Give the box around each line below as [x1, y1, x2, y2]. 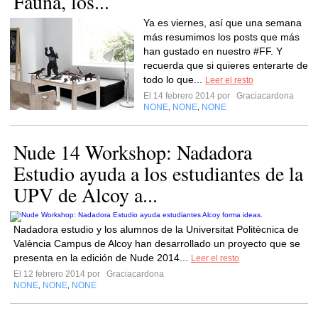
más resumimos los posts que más [143, 31, 300, 43]
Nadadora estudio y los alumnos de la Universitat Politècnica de [13, 224, 299, 235]
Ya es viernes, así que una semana [143, 17, 302, 28]
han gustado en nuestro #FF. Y [143, 45, 283, 57]
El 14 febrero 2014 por [143, 91, 234, 101]
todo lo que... [143, 74, 205, 85]
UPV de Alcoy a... [13, 181, 158, 208]
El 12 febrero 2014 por [13, 269, 104, 279]
